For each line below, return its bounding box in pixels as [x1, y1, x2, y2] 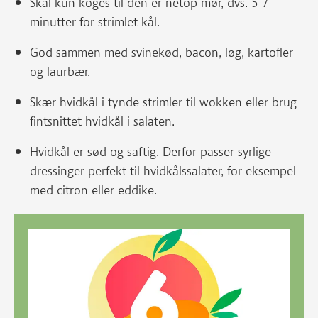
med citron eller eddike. [30, 182, 157, 198]
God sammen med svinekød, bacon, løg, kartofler [30, 45, 293, 60]
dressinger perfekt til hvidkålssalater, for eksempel [30, 163, 296, 179]
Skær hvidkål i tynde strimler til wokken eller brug [30, 94, 297, 110]
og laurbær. [30, 64, 90, 79]
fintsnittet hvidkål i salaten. [30, 114, 175, 129]
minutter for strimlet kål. [30, 14, 160, 30]
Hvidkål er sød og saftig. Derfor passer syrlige [30, 144, 271, 160]
